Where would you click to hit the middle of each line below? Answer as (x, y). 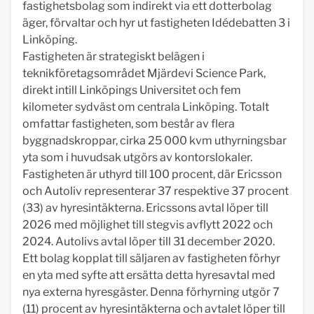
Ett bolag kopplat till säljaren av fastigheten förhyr (151, 258)
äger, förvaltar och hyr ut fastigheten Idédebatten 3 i (156, 23)
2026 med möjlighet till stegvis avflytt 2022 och (148, 225)
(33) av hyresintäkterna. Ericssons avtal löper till (145, 208)
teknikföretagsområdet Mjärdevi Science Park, (144, 73)
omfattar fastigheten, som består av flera (129, 124)
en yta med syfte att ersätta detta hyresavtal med (149, 275)
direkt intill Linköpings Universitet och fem (132, 90)
